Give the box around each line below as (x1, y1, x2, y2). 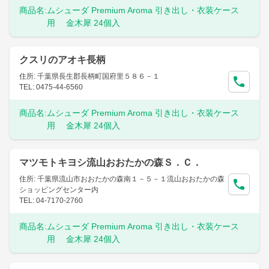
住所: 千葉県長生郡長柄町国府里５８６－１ (19, 72, 160, 80)
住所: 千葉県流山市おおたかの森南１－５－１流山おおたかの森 (19, 175, 225, 183)
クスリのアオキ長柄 (19, 55, 106, 65)
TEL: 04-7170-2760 (19, 196, 83, 205)
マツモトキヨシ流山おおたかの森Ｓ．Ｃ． (19, 157, 202, 168)
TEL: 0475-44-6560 (19, 83, 83, 91)
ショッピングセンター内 (19, 186, 98, 194)
